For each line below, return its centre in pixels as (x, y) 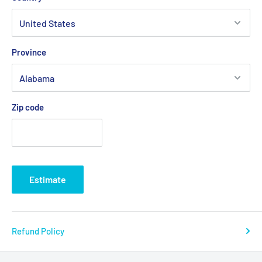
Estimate (48, 180)
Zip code (28, 107)
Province (29, 52)
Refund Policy (38, 231)
